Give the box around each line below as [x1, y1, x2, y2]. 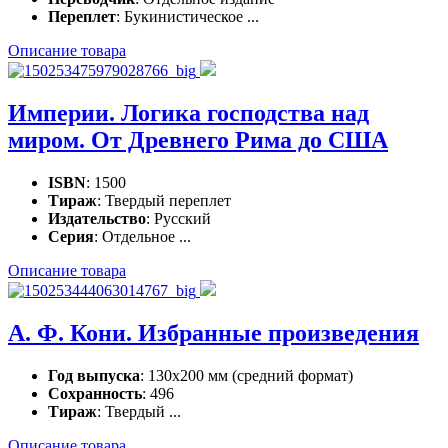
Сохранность [48, 384, 142, 402]
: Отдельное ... [94, 227, 191, 245]
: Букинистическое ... [116, 8, 259, 25]
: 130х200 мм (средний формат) [140, 366, 353, 384]
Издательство [48, 209, 146, 227]
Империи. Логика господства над [8, 99, 369, 126]
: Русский [146, 209, 211, 227]
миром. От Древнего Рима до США [8, 126, 388, 153]
